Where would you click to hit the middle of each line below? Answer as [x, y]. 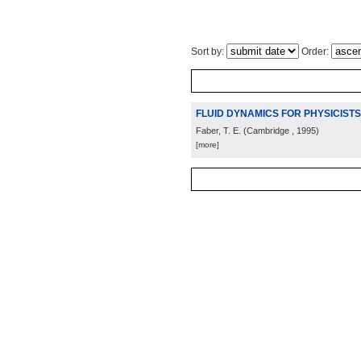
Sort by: [209, 52]
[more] [207, 145]
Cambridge [268, 131]
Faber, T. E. [218, 131]
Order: [315, 52]
